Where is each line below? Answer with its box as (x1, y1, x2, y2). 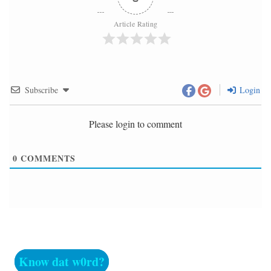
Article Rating (113, 19, 158, 29)
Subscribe (25, 84, 58, 96)
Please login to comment (89, 117, 182, 130)
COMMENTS (18, 151, 76, 165)
